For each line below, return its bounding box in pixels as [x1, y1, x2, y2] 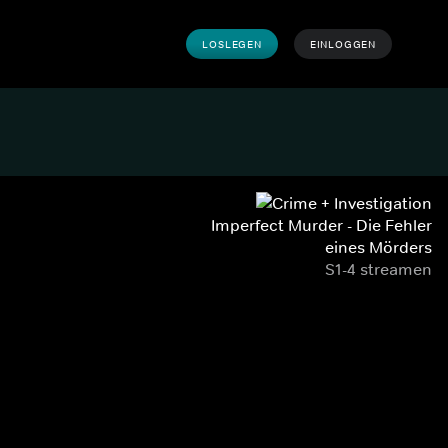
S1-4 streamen [325, 259, 432, 279]
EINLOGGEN [309, 37, 376, 51]
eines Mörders [325, 237, 432, 257]
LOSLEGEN [202, 37, 262, 51]
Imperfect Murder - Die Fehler [211, 215, 432, 235]
